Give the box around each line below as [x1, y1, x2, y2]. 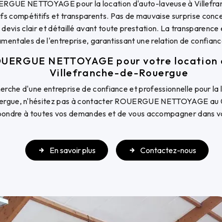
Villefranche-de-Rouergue [49, 66, 189, 79]
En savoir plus [50, 145, 96, 155]
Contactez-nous [140, 145, 196, 155]
